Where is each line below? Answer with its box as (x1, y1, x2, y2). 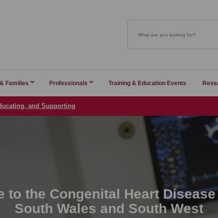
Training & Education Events (109, 80, 187, 86)
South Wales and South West (15, 200, 203, 216)
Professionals (49, 80, 88, 86)
